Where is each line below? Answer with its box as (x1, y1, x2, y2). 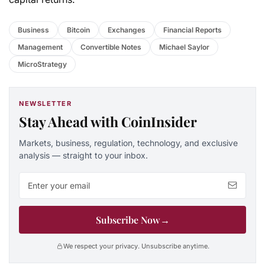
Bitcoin (67, 25, 90, 34)
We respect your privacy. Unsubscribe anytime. (63, 241, 209, 250)
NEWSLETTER (19, 99, 72, 108)
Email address (18, 171, 81, 183)
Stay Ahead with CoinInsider (19, 112, 197, 131)
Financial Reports (163, 25, 222, 34)
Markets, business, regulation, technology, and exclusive (19, 137, 238, 148)
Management (18, 42, 63, 51)
